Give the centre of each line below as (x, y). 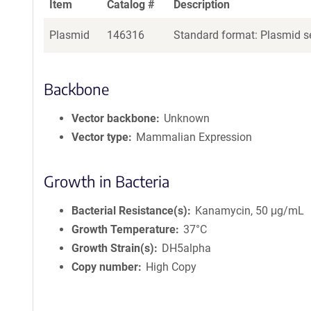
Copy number (105, 267)
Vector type (100, 137)
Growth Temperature (124, 229)
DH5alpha (187, 248)
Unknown (187, 118)
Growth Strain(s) (113, 248)
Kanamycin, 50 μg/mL (250, 211)
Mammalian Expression (194, 137)
